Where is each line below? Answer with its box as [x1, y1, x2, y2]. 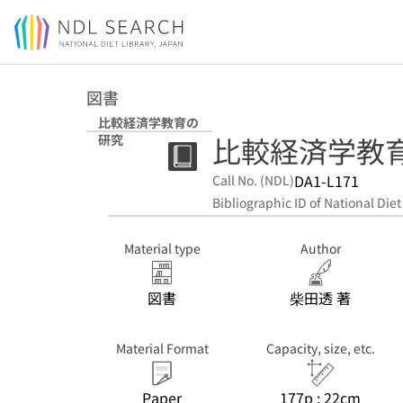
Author [300, 239, 341, 257]
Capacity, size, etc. [265, 339, 375, 357]
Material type [123, 239, 201, 257]
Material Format [115, 339, 209, 357]
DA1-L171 [294, 170, 359, 192]
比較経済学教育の [98, 113, 199, 131]
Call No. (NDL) [212, 171, 294, 189]
